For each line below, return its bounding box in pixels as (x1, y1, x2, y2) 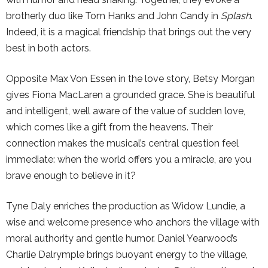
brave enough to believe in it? (6, 169, 136, 181)
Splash (221, 10, 251, 22)
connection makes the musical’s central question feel (6, 137, 239, 149)
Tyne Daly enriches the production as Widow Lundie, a (6, 200, 245, 212)
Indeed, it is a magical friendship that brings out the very (6, 26, 251, 38)
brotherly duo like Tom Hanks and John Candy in (6, 10, 221, 22)
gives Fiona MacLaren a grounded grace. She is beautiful (6, 89, 255, 100)
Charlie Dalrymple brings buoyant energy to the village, (6, 248, 248, 260)
